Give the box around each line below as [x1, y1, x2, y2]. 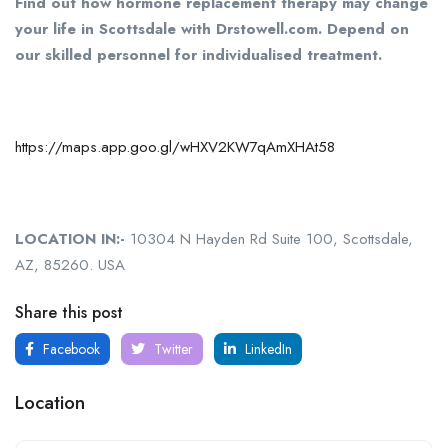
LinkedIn [241, 338, 292, 359]
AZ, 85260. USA [15, 253, 125, 276]
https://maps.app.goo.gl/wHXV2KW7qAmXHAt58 [15, 135, 335, 158]
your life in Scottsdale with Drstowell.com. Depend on [15, 17, 409, 40]
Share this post [15, 300, 123, 324]
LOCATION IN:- [15, 227, 125, 250]
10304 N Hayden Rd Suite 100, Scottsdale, [125, 227, 413, 250]
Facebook [39, 338, 100, 359]
